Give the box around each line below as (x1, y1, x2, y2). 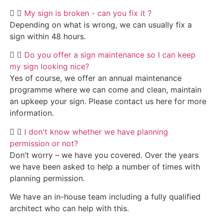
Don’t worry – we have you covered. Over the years (10, 150, 199, 160)
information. (10, 108, 54, 118)
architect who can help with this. (10, 203, 129, 214)
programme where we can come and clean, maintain (10, 85, 201, 95)
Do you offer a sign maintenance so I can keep (24, 50, 196, 60)
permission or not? (10, 138, 78, 148)
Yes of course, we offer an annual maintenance (10, 73, 182, 83)
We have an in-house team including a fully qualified (10, 192, 201, 202)
